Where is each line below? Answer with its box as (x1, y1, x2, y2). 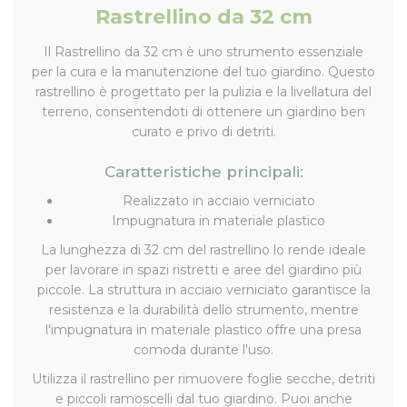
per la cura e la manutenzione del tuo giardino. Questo (32, 63, 375, 80)
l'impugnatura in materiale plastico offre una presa (45, 321, 362, 338)
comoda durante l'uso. (134, 341, 273, 358)
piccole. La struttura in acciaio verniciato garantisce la (36, 281, 371, 298)
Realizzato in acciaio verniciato (122, 192, 315, 209)
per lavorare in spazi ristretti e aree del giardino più (45, 261, 362, 278)
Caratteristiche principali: (104, 162, 303, 181)
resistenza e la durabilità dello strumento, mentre (48, 301, 359, 318)
